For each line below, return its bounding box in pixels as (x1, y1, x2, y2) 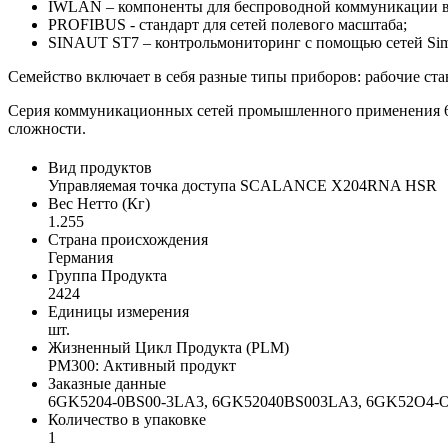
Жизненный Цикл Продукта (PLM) (48, 339, 289, 357)
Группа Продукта (48, 267, 167, 285)
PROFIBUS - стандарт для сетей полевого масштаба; (48, 16, 407, 34)
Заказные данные (48, 375, 166, 393)
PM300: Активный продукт (48, 357, 236, 375)
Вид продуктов (48, 159, 152, 177)
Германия (48, 249, 113, 267)
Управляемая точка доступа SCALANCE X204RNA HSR (48, 177, 437, 195)
